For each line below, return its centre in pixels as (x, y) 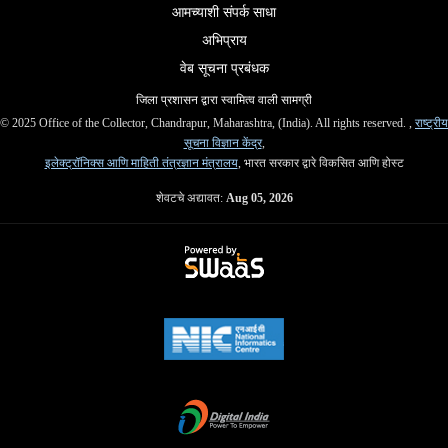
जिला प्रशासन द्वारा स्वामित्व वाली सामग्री (224, 99)
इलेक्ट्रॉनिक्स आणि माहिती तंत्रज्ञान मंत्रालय (141, 162)
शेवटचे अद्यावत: (190, 197)
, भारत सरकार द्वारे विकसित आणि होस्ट (320, 162)
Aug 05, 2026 (259, 197)
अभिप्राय (224, 40)
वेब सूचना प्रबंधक (224, 68)
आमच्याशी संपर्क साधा (224, 12)
